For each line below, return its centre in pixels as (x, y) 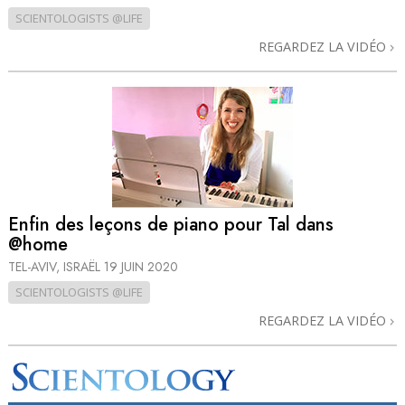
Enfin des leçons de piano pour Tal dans (171, 224)
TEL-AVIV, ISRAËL (56, 266)
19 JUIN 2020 (141, 266)
